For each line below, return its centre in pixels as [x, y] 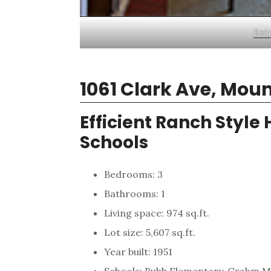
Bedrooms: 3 [133, 174]
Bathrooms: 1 [135, 193]
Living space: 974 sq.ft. [157, 213]
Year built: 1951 [138, 251]
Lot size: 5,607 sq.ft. [150, 232]
